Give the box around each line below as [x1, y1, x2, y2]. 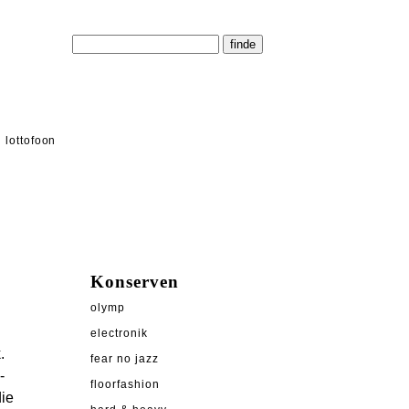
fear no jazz [90, 353, 159, 365]
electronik [90, 328, 148, 340]
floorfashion [90, 379, 160, 391]
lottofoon [5, 134, 57, 147]
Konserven [90, 272, 179, 292]
